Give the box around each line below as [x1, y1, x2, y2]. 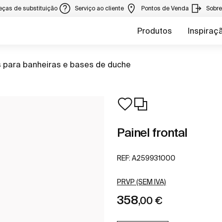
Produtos [137, 26, 172, 35]
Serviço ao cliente [75, 5, 125, 11]
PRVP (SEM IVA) [117, 178, 166, 186]
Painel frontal [117, 126, 187, 139]
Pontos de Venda [141, 5, 190, 11]
